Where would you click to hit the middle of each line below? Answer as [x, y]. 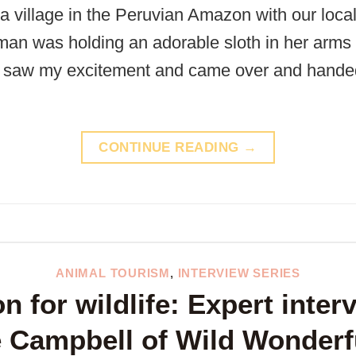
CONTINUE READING [171, 147]
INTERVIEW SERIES [239, 273]
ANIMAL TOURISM [113, 273]
